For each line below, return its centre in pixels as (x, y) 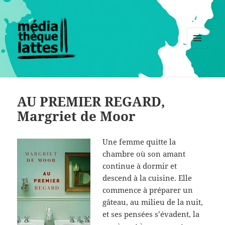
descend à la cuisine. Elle (147, 178)
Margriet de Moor (77, 116)
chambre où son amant (144, 154)
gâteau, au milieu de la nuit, (153, 202)
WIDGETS (201, 70)
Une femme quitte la (139, 142)
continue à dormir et (140, 166)
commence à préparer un (148, 190)
